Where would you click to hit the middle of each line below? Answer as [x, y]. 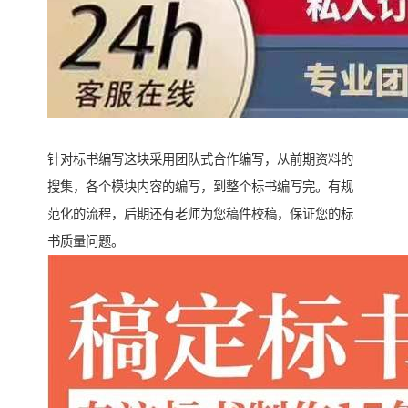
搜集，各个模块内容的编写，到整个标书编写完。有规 [200, 187]
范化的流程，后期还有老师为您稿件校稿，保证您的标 [200, 214]
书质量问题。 [86, 242]
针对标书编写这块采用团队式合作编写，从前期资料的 [200, 160]
